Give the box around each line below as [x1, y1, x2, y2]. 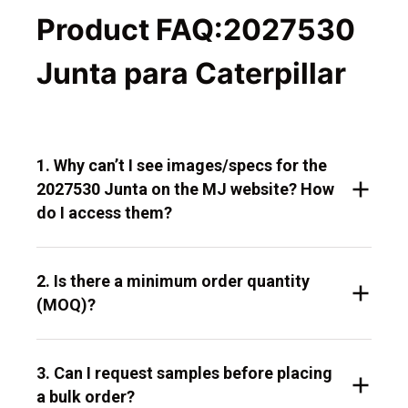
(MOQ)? [36, 295, 96, 315]
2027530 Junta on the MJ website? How [36, 179, 334, 199]
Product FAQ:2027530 [36, 12, 355, 48]
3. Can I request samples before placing [36, 363, 332, 383]
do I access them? [36, 203, 172, 223]
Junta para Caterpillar [36, 56, 346, 92]
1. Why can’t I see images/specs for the [36, 156, 327, 176]
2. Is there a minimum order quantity [36, 271, 310, 291]
